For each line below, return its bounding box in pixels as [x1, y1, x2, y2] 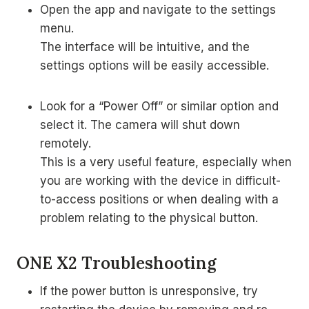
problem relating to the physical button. [40, 211, 258, 225]
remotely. [40, 137, 91, 150]
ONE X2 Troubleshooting [17, 252, 217, 274]
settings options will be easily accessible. [40, 59, 269, 72]
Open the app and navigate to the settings [40, 3, 276, 17]
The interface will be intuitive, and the [40, 40, 250, 54]
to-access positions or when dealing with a [40, 192, 279, 206]
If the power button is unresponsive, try [40, 284, 258, 298]
